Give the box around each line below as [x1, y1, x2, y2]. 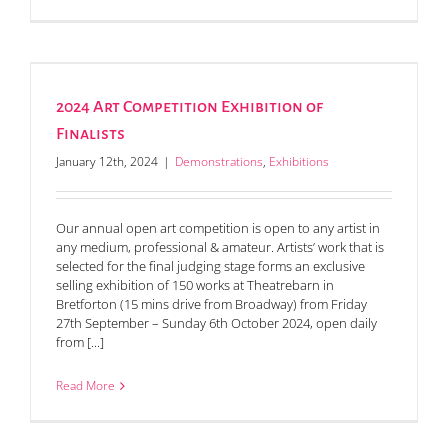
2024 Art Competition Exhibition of [56, 98, 323, 117]
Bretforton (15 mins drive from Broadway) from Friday [56, 295, 367, 314]
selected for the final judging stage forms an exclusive [56, 257, 365, 276]
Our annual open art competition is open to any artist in [56, 219, 380, 238]
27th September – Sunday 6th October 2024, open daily [56, 314, 377, 333]
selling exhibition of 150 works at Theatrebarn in [56, 276, 334, 295]
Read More [56, 377, 115, 395]
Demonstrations [175, 153, 263, 171]
